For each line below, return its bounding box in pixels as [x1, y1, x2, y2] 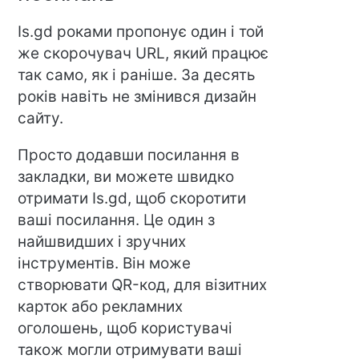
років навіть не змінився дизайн [18, 87, 257, 107]
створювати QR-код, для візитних [18, 276, 268, 295]
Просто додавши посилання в [18, 146, 240, 165]
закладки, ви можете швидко [18, 167, 235, 187]
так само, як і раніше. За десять [18, 66, 256, 85]
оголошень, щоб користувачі [18, 319, 233, 338]
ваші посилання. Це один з [18, 211, 216, 230]
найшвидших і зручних [18, 232, 187, 252]
